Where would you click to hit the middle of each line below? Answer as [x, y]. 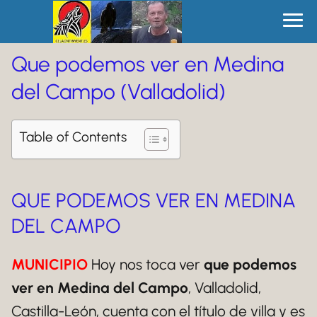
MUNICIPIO [50, 264]
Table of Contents [73, 137]
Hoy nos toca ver [146, 264]
